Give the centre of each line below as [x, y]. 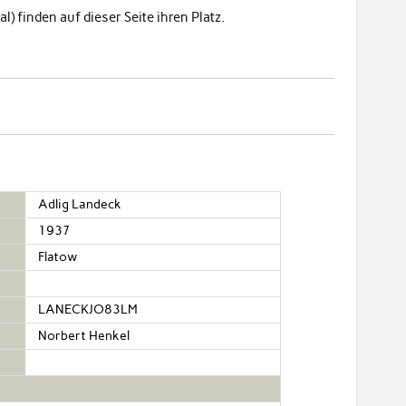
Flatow [58, 256]
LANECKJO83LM [88, 309]
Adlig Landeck [80, 204]
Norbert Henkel [84, 335]
